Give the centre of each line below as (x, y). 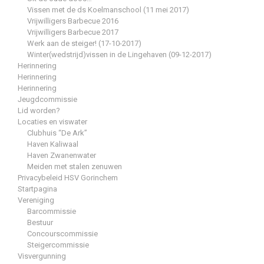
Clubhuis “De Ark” (57, 133)
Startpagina (37, 189)
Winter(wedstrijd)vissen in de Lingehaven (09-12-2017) (119, 54)
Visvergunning (42, 256)
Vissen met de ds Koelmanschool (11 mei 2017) (108, 9)
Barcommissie (52, 211)
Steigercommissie (58, 245)
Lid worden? (39, 110)
